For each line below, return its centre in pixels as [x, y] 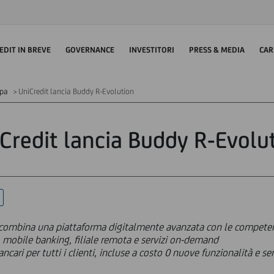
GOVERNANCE [90, 50]
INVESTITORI [152, 50]
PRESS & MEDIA [217, 50]
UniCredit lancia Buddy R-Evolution [76, 91]
